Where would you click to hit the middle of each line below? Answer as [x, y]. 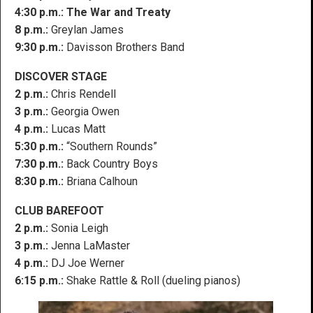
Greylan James [87, 29]
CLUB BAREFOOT [59, 210]
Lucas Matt [77, 129]
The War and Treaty [118, 12]
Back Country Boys [112, 163]
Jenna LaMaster [90, 245]
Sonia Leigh [80, 228]
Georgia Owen [84, 111]
